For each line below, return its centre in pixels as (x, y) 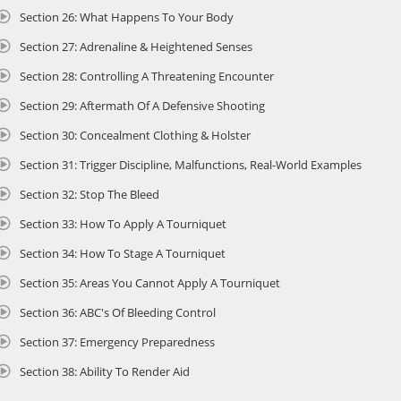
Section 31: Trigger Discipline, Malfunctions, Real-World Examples (191, 164)
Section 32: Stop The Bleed (90, 194)
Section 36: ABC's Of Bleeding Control (118, 312)
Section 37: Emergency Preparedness (117, 341)
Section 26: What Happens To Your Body (127, 17)
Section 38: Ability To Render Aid (105, 371)
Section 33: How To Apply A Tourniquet (123, 223)
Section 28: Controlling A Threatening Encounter (147, 76)
